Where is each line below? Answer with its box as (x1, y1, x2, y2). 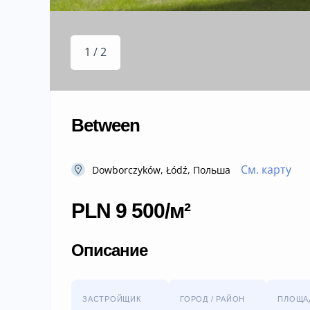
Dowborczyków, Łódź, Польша (92, 163, 230, 176)
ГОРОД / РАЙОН (180, 294, 246, 303)
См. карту (241, 161, 291, 177)
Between (71, 114, 140, 136)
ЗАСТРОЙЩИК (82, 294, 141, 303)
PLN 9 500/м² (71, 199, 190, 222)
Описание (71, 240, 147, 259)
